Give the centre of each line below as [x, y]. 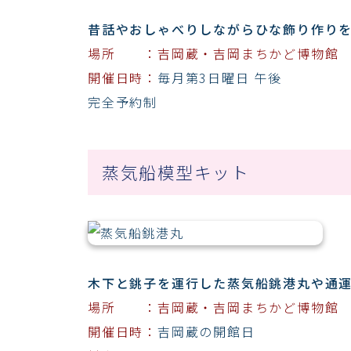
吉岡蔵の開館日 [206, 331]
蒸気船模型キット [175, 172]
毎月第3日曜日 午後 [220, 77]
